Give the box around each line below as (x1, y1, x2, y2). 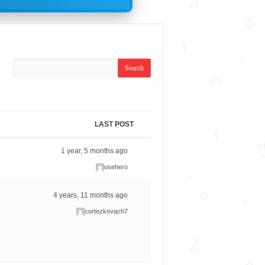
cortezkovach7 (85, 208, 128, 215)
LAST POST (94, 120, 134, 129)
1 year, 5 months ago (61, 147, 128, 156)
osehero (104, 163, 128, 171)
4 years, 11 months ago (53, 191, 128, 200)
